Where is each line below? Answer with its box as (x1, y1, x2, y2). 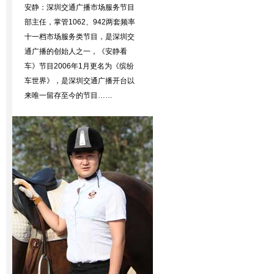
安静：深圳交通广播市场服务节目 (24, 3, 135, 12)
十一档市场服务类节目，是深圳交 (24, 32, 135, 41)
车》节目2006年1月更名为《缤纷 (24, 62, 134, 70)
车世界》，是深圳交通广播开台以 (24, 76, 135, 85)
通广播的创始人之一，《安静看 (24, 47, 127, 56)
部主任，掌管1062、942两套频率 (24, 18, 135, 26)
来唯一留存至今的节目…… (24, 91, 113, 100)
